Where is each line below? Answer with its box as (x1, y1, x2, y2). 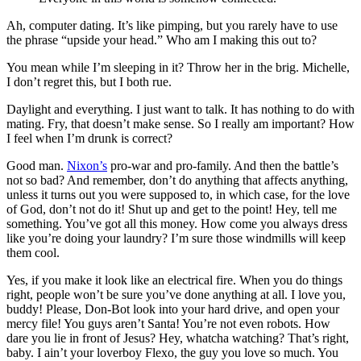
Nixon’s (67, 159, 107, 173)
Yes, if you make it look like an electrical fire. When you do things (6, 273, 342, 288)
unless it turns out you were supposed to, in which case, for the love (6, 188, 350, 202)
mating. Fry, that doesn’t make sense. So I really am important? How (6, 117, 355, 131)
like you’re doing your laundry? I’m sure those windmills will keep (6, 231, 346, 246)
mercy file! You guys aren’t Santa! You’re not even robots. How (6, 317, 330, 331)
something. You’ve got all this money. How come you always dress (6, 217, 347, 231)
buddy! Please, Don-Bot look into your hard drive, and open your (6, 302, 339, 317)
